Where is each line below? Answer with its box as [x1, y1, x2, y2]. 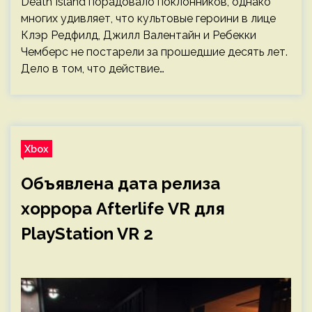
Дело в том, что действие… [21, 62, 164, 75]
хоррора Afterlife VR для [21, 198, 225, 219]
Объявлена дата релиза [21, 173, 220, 194]
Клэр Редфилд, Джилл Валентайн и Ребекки [21, 29, 256, 42]
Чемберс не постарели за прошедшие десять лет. [21, 45, 288, 58]
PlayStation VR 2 [21, 224, 153, 244]
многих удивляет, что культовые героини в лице [21, 12, 276, 25]
